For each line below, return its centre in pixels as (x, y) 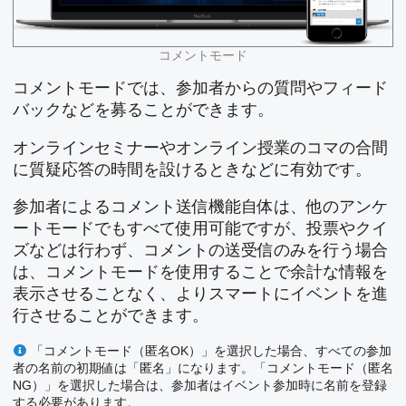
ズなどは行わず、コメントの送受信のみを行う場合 (200, 250)
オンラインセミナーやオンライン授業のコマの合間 (200, 147)
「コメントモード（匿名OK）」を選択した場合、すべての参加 (212, 350)
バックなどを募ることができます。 (143, 110)
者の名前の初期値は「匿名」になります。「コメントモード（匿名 (203, 367)
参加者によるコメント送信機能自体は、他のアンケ (200, 207)
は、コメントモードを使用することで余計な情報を (200, 272)
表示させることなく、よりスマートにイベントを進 (200, 294)
